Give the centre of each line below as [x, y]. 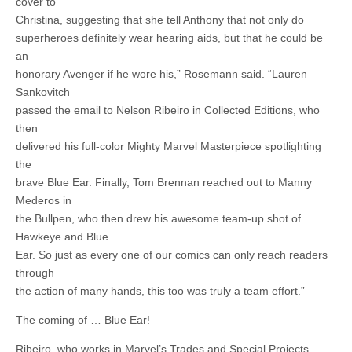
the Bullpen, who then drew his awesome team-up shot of [158, 219]
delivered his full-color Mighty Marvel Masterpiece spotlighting [169, 147]
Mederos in [44, 201]
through [35, 273]
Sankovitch [43, 92]
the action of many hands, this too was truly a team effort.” [160, 291]
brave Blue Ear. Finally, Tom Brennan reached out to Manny [164, 183]
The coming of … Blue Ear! [83, 320]
